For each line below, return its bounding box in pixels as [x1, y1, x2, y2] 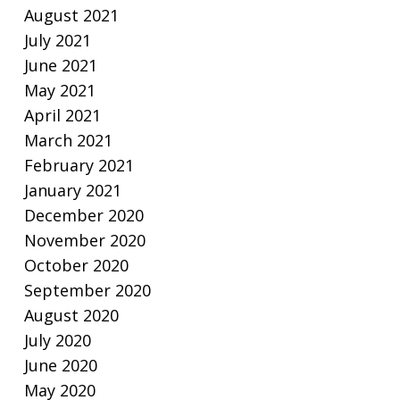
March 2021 [23, 129, 112, 152]
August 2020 [23, 304, 119, 327]
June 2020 [23, 354, 97, 377]
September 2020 [23, 279, 151, 302]
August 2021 [23, 4, 119, 27]
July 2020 [23, 329, 91, 352]
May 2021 [23, 79, 96, 102]
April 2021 [23, 104, 101, 127]
